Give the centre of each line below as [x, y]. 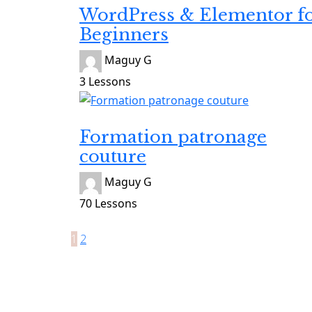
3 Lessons [105, 81]
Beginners [124, 34]
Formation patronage [173, 137]
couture [113, 157]
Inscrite [99, 119]
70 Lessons [108, 204]
